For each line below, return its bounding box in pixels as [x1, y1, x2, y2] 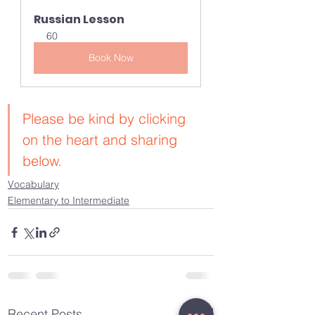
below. [22, 152, 62, 170]
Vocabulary [8, 178, 59, 191]
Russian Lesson [34, 11, 124, 28]
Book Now [88, 51, 134, 65]
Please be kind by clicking [22, 110, 190, 128]
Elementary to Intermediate [8, 194, 129, 207]
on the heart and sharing [22, 131, 181, 149]
